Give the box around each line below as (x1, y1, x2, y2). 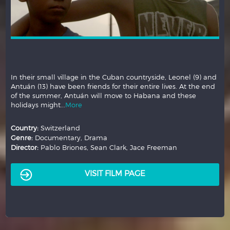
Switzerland (39, 124, 81, 132)
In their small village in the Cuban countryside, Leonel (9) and (11, 73, 217, 81)
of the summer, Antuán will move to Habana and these (11, 91, 197, 100)
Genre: (11, 133, 35, 142)
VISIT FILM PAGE (85, 168, 145, 178)
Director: (11, 143, 41, 151)
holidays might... (11, 101, 66, 109)
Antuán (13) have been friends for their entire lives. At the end (11, 82, 216, 90)
